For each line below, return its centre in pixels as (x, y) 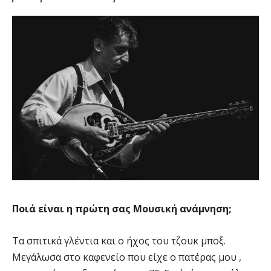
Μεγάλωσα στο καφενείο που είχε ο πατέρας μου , (127, 257)
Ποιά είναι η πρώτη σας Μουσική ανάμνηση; (122, 209)
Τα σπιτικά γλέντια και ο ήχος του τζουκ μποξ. (119, 241)
